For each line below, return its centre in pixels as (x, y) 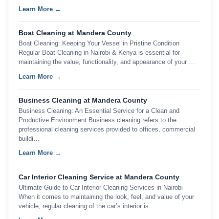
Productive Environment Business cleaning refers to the (97, 120)
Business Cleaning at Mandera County (83, 100)
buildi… (29, 138)
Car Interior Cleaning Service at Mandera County (99, 177)
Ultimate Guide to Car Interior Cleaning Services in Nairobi (100, 187)
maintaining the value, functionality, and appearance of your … (107, 62)
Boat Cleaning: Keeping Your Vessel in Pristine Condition (99, 43)
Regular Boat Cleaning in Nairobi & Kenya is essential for (99, 52)
